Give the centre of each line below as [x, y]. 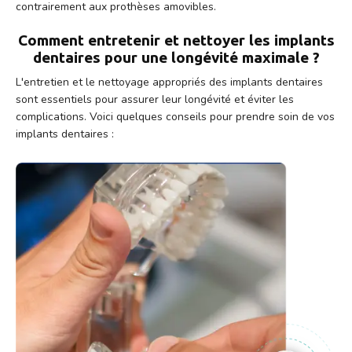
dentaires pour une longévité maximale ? [176, 57]
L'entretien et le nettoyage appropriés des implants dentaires [169, 82]
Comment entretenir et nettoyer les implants [176, 40]
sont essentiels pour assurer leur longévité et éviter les [155, 99]
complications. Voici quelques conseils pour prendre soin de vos [175, 116]
